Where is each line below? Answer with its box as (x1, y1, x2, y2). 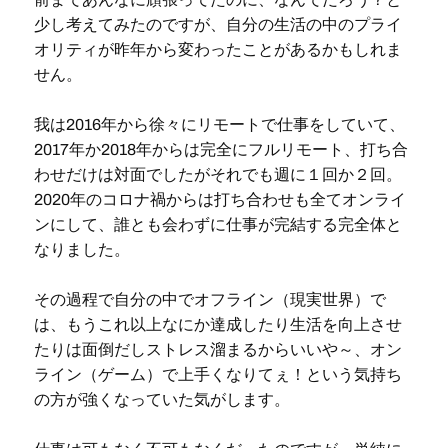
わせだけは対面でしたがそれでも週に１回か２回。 (33, 165, 402, 183)
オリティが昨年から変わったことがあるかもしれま (33, 40, 402, 58)
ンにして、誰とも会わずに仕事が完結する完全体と (33, 215, 402, 233)
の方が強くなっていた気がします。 (33, 390, 290, 408)
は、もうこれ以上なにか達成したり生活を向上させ (33, 315, 402, 333)
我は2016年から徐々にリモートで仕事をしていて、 (33, 115, 405, 133)
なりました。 (33, 240, 130, 258)
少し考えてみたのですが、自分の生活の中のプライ (33, 15, 402, 33)
